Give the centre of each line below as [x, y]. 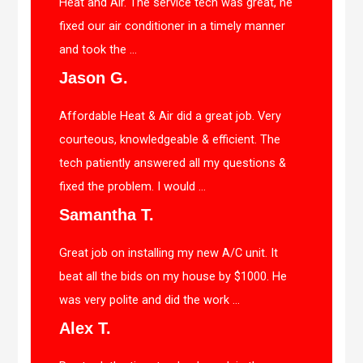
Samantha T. [107, 215]
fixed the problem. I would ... [133, 187]
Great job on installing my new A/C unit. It [169, 253]
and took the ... [98, 50]
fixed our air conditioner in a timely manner [173, 26]
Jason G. [94, 78]
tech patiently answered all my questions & [173, 163]
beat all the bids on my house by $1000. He [173, 277]
